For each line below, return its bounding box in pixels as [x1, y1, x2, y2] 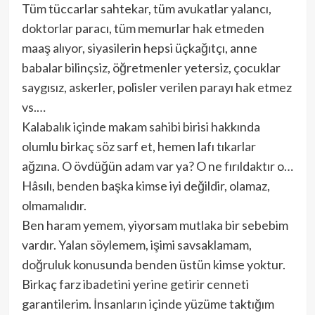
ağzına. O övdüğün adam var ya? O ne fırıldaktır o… [21, 158, 293, 174]
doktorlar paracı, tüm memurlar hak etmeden [21, 20, 264, 37]
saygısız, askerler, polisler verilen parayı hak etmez [21, 79, 292, 96]
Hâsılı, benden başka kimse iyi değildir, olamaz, [21, 178, 270, 194]
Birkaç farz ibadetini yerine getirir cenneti [21, 276, 249, 292]
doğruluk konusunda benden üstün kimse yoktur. [21, 257, 285, 273]
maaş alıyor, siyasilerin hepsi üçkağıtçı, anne [21, 40, 257, 56]
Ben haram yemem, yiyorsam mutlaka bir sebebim [21, 217, 288, 233]
